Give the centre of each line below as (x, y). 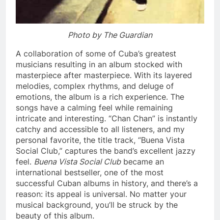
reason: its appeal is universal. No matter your (101, 194)
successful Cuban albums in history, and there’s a (107, 183)
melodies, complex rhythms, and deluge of (95, 86)
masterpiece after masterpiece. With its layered (104, 75)
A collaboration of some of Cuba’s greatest (96, 54)
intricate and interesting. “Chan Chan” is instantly (107, 119)
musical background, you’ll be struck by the (97, 205)
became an (142, 162)
